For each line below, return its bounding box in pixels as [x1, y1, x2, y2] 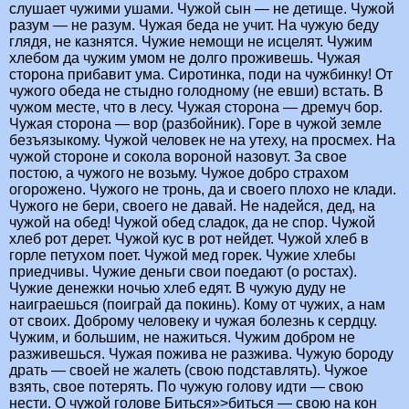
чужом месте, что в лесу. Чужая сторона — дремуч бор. [9, 100, 383, 116]
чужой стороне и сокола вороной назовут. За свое [9, 149, 347, 165]
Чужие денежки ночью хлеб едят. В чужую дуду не [9, 280, 346, 297]
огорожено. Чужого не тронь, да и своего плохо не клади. [9, 182, 396, 198]
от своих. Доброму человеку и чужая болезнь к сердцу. [9, 313, 377, 330]
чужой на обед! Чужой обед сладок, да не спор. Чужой [9, 215, 375, 231]
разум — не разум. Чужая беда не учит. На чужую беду [9, 17, 379, 34]
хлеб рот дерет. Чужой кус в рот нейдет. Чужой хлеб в [9, 231, 369, 247]
